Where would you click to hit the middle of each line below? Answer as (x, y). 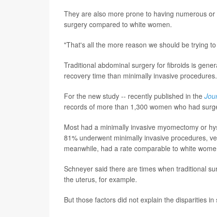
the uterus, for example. (101, 179)
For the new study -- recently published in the (134, 96)
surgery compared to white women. (118, 24)
